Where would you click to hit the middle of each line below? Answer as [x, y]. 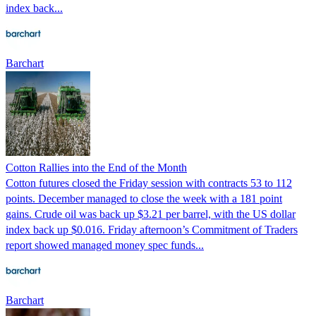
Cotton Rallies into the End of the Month [96, 167]
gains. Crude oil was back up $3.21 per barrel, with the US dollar [151, 214]
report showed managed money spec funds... [105, 245]
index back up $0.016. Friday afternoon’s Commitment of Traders [152, 229]
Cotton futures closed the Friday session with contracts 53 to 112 [149, 183]
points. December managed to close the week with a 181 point [144, 198]
